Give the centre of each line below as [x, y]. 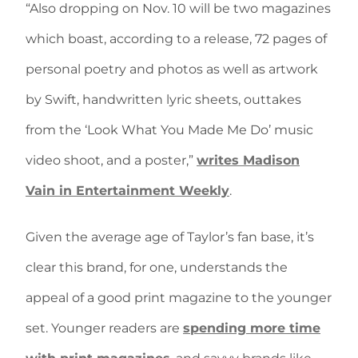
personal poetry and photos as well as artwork [172, 70]
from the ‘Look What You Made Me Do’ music [169, 130]
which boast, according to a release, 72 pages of [176, 39]
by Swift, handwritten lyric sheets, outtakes [163, 100]
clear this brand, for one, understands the [157, 268]
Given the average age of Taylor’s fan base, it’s [170, 237]
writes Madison [248, 161]
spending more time [252, 328]
